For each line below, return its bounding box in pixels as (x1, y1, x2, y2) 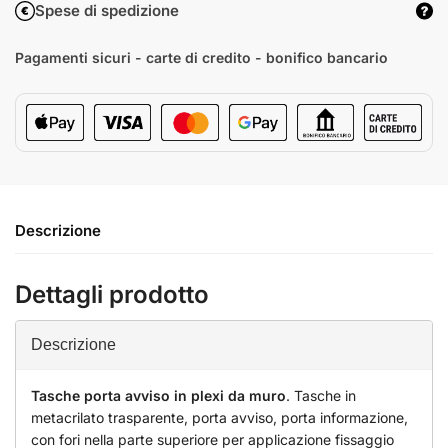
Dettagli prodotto (15, 280, 209, 310)
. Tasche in (286, 387, 356, 405)
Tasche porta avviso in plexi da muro (31, 387, 286, 405)
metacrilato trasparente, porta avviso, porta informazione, (31, 409, 408, 427)
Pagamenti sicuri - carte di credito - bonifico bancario (15, 49, 388, 67)
